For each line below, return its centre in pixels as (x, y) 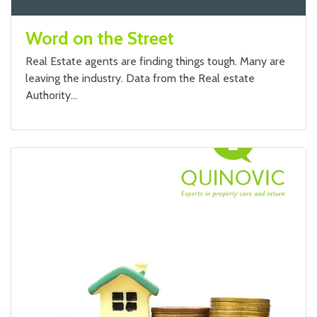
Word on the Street (100, 38)
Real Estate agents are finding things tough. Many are (155, 61)
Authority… (51, 95)
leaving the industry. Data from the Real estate (140, 78)
